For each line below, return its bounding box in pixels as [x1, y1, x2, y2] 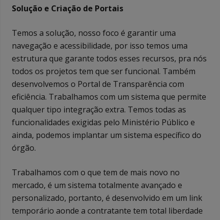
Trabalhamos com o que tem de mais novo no [12, 166, 180, 178]
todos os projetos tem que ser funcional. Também [12, 65, 195, 77]
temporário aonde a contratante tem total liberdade [12, 205, 203, 216]
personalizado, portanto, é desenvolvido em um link [12, 192, 202, 203]
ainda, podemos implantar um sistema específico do [12, 129, 201, 140]
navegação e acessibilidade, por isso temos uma [12, 40, 188, 51]
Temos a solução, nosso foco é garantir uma [12, 27, 176, 38]
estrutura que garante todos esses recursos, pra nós [12, 53, 207, 64]
